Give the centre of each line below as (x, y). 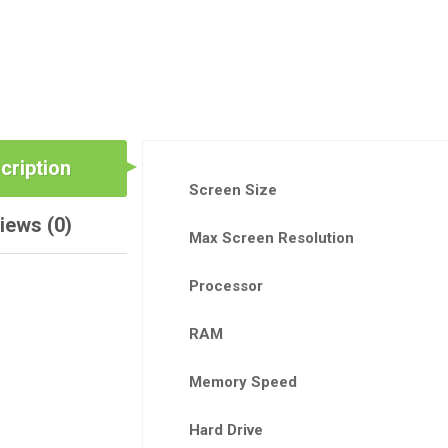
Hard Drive (225, 429)
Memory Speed (242, 381)
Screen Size (232, 189)
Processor (225, 285)
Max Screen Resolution (271, 237)
